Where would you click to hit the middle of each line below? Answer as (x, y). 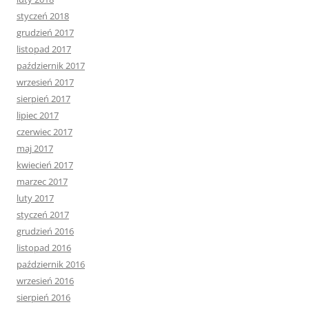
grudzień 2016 (45, 231)
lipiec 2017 (38, 116)
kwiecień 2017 (45, 165)
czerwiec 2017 (44, 132)
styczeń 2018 (43, 16)
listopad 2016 (44, 248)
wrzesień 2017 (45, 82)
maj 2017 (35, 149)
